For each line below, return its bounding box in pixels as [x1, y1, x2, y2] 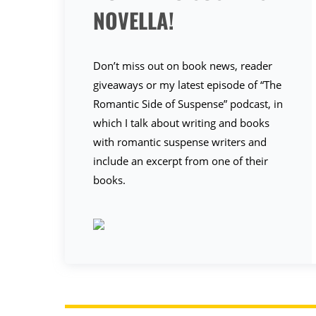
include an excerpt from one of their [93, 154, 268, 168]
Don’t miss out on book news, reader [93, 59, 272, 73]
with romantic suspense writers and [93, 135, 267, 149]
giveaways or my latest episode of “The [93, 78, 281, 92]
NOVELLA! [93, 4, 174, 36]
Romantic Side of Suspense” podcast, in [93, 97, 283, 111]
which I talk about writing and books [93, 116, 269, 130]
